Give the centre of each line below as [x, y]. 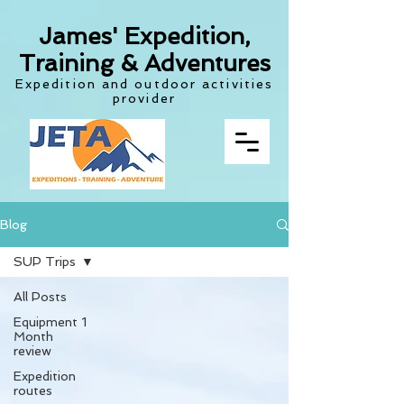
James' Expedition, [144, 36]
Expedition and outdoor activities [144, 84]
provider [144, 98]
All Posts [40, 297]
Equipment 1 [50, 322]
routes [33, 390]
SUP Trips [45, 262]
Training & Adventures [144, 63]
